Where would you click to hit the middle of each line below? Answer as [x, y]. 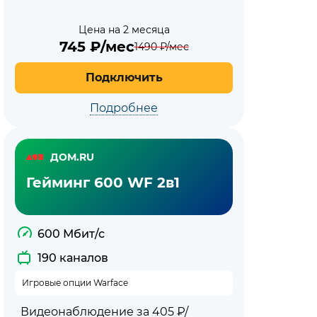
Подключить [124, 77]
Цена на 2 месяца [124, 30]
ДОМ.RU [72, 157]
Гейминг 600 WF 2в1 [103, 183]
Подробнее [124, 108]
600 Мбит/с [71, 234]
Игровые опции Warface [75, 283]
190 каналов [73, 258]
